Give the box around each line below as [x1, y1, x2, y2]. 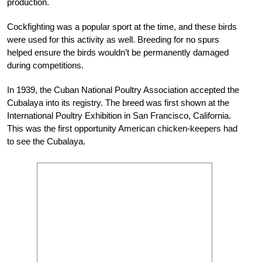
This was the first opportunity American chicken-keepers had [7, 123, 237, 134]
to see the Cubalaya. [7, 136, 85, 147]
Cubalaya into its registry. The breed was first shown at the [7, 98, 229, 108]
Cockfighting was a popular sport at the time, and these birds [7, 22, 237, 32]
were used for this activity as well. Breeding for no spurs [7, 35, 219, 45]
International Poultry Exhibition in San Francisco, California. [7, 111, 231, 121]
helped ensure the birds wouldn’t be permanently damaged [7, 47, 229, 58]
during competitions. [7, 60, 84, 71]
